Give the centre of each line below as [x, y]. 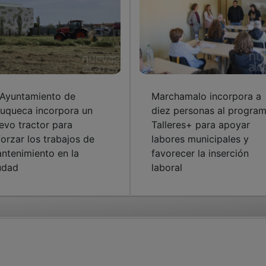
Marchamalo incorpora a [206, 96]
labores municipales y [200, 139]
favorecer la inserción [200, 153]
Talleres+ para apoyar [200, 124]
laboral [167, 167]
